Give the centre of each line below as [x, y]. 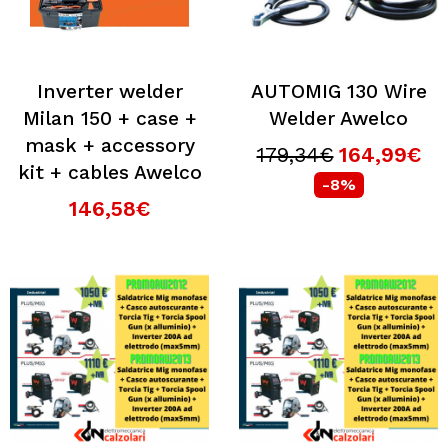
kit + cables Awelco [109, 172]
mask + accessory [109, 145]
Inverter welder [109, 91]
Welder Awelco [338, 118]
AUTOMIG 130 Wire [338, 91]
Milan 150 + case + [109, 118]
